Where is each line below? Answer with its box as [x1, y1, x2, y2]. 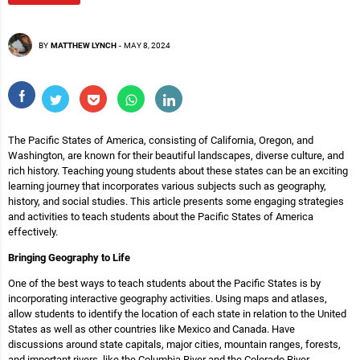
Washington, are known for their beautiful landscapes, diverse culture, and [8, 149, 344, 162]
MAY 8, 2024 [124, 40, 170, 50]
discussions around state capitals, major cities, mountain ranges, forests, [8, 338, 341, 350]
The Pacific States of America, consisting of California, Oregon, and [8, 134, 313, 146]
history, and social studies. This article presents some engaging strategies [8, 195, 344, 207]
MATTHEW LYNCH [51, 40, 117, 50]
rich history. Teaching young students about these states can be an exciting [8, 165, 348, 177]
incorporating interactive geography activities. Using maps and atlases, [8, 292, 327, 305]
